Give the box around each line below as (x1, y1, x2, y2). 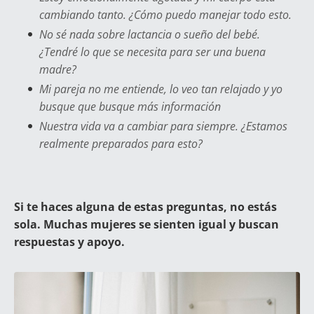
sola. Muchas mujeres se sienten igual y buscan (14, 216, 279, 232)
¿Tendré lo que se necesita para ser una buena (39, 43, 266, 60)
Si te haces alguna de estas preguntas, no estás (14, 198, 277, 214)
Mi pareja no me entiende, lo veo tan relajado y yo (39, 81, 282, 97)
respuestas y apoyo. (14, 233, 125, 250)
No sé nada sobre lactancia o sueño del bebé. (39, 26, 260, 42)
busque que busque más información (39, 98, 221, 114)
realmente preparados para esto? (39, 135, 203, 151)
